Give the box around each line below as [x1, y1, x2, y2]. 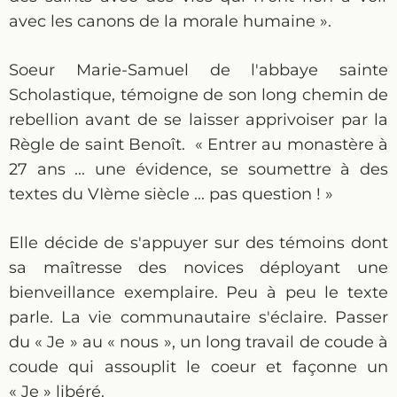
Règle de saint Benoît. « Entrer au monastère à [9, 135, 388, 154]
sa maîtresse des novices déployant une [9, 258, 388, 277]
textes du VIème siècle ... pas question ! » [9, 184, 333, 204]
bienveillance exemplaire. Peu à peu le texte [9, 283, 388, 302]
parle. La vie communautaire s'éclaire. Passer [9, 307, 388, 327]
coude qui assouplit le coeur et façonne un [9, 357, 388, 377]
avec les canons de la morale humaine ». [9, 12, 331, 31]
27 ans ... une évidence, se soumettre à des [9, 160, 388, 179]
